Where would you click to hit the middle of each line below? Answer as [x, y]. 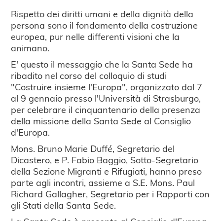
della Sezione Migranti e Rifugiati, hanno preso [107, 171]
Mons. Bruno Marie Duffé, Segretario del [93, 148]
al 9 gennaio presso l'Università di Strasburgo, [106, 98]
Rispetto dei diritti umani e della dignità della [102, 14]
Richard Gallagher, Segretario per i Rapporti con [110, 194]
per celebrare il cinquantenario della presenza [106, 110]
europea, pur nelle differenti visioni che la [95, 37]
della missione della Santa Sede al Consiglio [101, 121]
